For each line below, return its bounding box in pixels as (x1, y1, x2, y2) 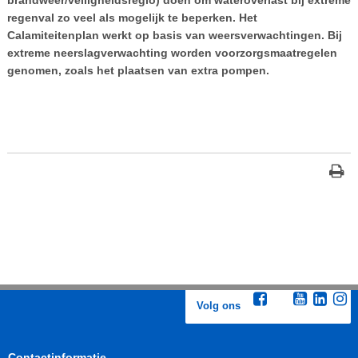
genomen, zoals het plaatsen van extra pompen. (6, 63, 269, 77)
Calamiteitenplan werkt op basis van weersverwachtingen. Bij (6, 28, 342, 42)
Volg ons (197, 300, 241, 312)
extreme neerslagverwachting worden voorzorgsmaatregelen (6, 46, 337, 59)
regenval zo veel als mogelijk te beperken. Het (6, 10, 257, 24)
